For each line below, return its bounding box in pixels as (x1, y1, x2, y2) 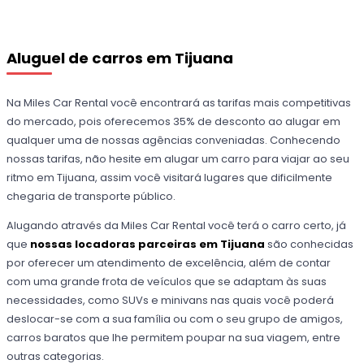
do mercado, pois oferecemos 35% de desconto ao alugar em (6, 114, 341, 130)
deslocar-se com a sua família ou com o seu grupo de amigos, (6, 311, 344, 327)
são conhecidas (265, 236, 354, 253)
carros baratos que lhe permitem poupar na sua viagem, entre (6, 330, 341, 346)
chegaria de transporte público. (6, 188, 176, 205)
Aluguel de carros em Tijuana (6, 47, 234, 68)
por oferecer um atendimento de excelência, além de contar (6, 255, 331, 271)
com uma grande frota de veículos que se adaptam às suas (6, 274, 327, 290)
